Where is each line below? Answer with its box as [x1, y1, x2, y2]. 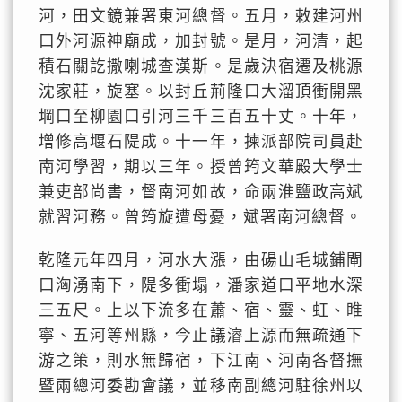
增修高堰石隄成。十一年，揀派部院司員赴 [39, 133, 363, 151]
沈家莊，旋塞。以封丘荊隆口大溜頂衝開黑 [39, 83, 363, 100]
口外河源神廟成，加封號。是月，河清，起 [39, 32, 363, 50]
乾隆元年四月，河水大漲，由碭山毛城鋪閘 [39, 251, 363, 269]
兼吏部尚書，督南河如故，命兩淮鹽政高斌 [39, 183, 363, 201]
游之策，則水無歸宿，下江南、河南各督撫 [39, 352, 363, 370]
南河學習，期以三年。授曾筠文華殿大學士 [39, 158, 363, 176]
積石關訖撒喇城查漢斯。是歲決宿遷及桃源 [39, 57, 363, 75]
